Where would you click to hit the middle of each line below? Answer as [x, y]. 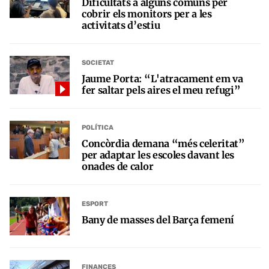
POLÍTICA [98, 128]
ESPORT [95, 204]
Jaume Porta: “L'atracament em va [162, 78]
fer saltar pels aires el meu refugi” [161, 90]
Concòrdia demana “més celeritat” [163, 143]
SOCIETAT [98, 63]
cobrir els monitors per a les [147, 14]
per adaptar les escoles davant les [158, 155]
